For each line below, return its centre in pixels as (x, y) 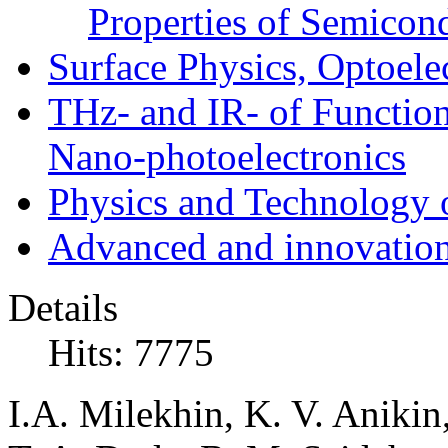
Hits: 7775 (131, 353)
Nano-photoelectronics (227, 157)
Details (63, 308)
